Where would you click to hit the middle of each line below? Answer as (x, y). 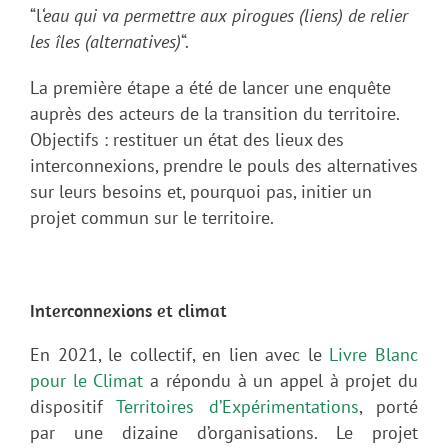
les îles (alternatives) (105, 41)
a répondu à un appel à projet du (284, 380)
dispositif (73, 406)
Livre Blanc (374, 354)
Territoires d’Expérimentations (237, 406)
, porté (388, 406)
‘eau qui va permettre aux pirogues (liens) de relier (224, 15)
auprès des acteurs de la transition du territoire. (214, 113)
